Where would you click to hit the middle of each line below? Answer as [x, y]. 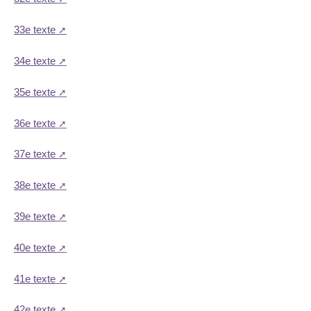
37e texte [35, 154]
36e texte [35, 123]
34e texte [35, 61]
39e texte [35, 216]
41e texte [35, 278]
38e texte [35, 185]
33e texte [35, 30]
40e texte [35, 247]
